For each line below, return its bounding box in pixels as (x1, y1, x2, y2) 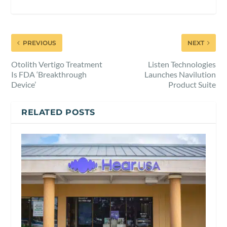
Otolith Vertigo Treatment (11, 59, 103, 69)
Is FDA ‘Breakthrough (11, 69, 87, 80)
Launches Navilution (144, 69, 216, 80)
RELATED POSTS (21, 107, 95, 118)
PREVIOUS (23, 39, 57, 47)
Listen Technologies (147, 59, 216, 69)
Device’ (11, 80, 36, 90)
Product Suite (168, 80, 216, 90)
